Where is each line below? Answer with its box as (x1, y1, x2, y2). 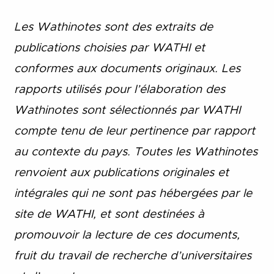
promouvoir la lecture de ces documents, (13, 229, 240, 241)
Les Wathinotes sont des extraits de (13, 21, 213, 33)
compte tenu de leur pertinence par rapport (13, 125, 255, 137)
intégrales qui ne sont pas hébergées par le (13, 187, 252, 199)
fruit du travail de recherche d (13, 250, 177, 262)
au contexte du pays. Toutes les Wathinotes (13, 146, 257, 158)
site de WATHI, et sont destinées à (13, 208, 204, 220)
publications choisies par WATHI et (13, 42, 205, 54)
